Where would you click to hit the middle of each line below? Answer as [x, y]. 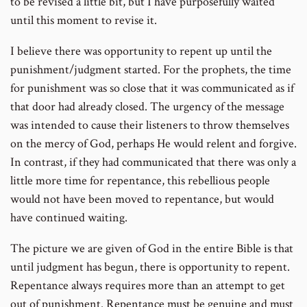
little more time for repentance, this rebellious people [140, 181]
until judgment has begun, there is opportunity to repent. [150, 267]
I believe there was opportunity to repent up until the [141, 51]
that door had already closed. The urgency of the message [147, 107]
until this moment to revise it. [84, 21]
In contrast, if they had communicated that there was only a [153, 162]
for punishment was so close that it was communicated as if [152, 88]
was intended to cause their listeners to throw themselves [150, 125]
